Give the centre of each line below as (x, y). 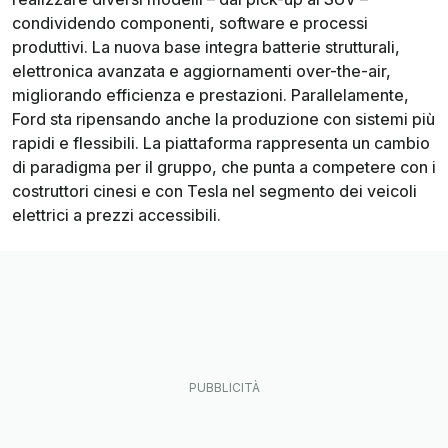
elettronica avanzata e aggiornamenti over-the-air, (201, 71)
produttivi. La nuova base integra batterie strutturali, (206, 47)
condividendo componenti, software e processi (190, 23)
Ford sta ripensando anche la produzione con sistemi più (223, 119)
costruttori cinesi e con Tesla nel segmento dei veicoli (214, 191)
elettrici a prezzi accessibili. (116, 215)
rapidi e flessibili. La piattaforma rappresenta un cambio (221, 143)
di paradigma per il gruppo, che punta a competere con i (224, 167)
